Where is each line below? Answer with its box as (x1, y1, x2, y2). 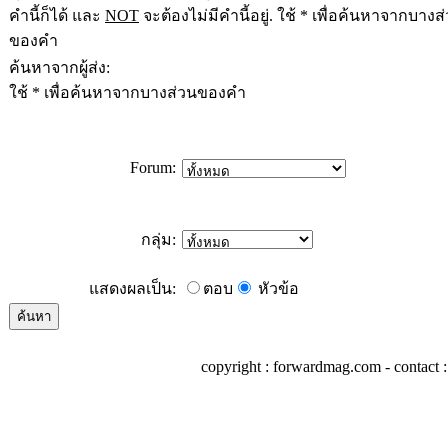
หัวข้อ (258, 280, 299, 297)
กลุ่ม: (141, 231, 180, 248)
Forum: (130, 159, 180, 176)
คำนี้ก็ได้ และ (9, 7, 105, 24)
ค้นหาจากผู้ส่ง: (9, 59, 110, 76)
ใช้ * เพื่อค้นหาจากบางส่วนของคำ (9, 84, 246, 101)
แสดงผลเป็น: (89, 280, 180, 297)
